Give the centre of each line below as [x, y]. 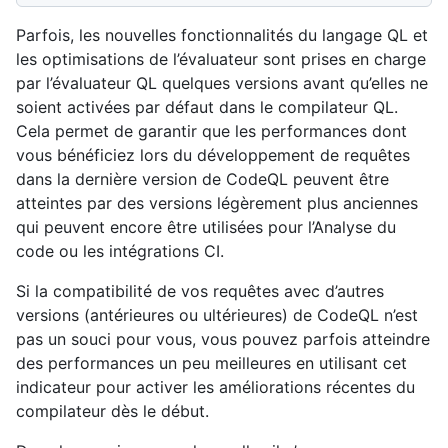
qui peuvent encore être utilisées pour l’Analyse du [206, 226]
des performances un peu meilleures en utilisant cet [211, 362]
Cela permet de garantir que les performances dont [211, 130]
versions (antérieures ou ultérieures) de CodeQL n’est [217, 314]
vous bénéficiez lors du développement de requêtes [213, 154]
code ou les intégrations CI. [120, 250]
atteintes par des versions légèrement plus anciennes [217, 202]
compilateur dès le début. [112, 410]
